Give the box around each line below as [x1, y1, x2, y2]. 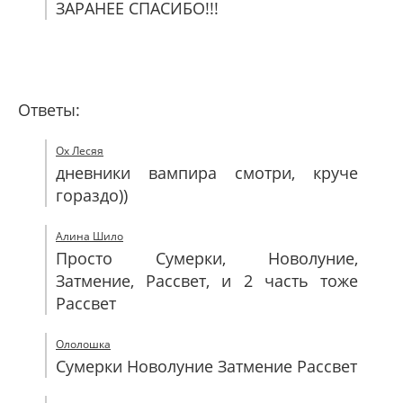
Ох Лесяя [56, 143, 103, 158]
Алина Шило [56, 228, 123, 244]
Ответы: [18, 99, 80, 121]
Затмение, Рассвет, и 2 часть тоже [56, 270, 358, 291]
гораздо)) [56, 184, 128, 206]
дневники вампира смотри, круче [56, 162, 358, 184]
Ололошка [56, 336, 111, 352]
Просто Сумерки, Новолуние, [56, 247, 358, 269]
